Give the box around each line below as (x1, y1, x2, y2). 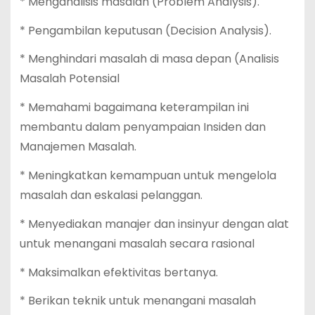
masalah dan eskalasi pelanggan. (19, 186, 202, 203)
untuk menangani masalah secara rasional (19, 235, 255, 252)
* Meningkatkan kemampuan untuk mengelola (19, 167, 276, 184)
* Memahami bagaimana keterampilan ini (19, 99, 249, 116)
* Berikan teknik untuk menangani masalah (19, 292, 256, 309)
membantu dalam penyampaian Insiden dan (19, 119, 266, 136)
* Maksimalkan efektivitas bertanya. (19, 264, 218, 281)
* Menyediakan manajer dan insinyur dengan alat (19, 215, 289, 232)
